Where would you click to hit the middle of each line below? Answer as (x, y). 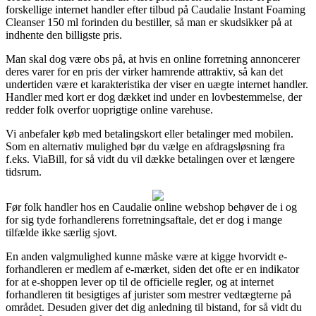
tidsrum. (24, 171)
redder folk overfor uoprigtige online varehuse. (109, 109)
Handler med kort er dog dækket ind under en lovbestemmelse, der (154, 97)
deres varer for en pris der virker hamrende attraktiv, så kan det (144, 71)
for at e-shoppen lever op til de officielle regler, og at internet (140, 281)
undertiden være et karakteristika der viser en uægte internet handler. (157, 84)
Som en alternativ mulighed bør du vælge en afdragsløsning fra (145, 146)
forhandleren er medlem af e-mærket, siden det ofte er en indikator (152, 269)
